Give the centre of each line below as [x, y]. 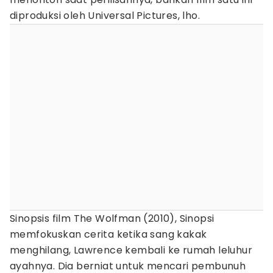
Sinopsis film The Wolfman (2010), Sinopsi [112, 218]
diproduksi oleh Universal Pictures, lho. [105, 16]
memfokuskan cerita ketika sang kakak [108, 234]
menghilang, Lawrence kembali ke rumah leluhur [131, 250]
